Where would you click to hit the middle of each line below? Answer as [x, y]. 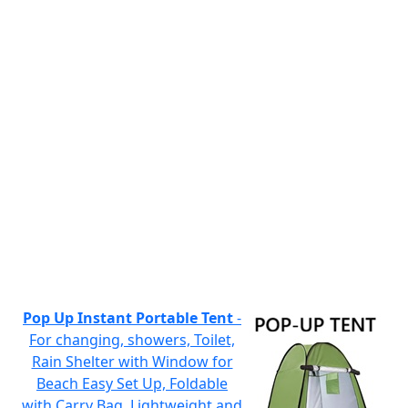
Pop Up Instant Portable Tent [128, 318]
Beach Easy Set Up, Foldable [132, 383]
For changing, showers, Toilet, [132, 340]
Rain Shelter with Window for [132, 362]
